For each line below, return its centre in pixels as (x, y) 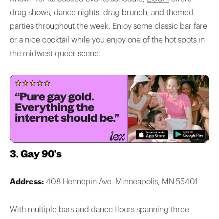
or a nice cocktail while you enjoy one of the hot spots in (107, 40)
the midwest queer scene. (55, 54)
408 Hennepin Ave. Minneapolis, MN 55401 (122, 182)
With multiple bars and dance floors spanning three (99, 210)
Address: (28, 181)
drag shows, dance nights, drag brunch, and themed (102, 12)
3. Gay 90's (36, 154)
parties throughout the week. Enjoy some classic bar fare (109, 26)
